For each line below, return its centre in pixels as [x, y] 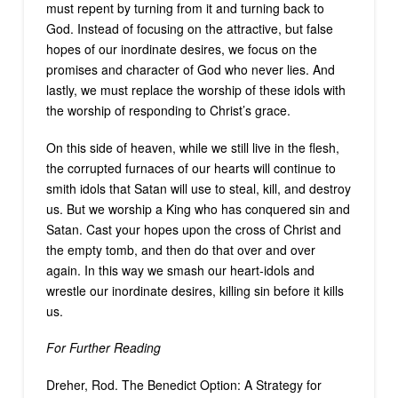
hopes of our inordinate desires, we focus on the [181, 49]
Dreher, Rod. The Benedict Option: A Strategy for [183, 384]
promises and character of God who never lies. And [190, 70]
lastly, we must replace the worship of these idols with [195, 90]
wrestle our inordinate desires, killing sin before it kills [195, 290]
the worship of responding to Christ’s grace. [168, 111]
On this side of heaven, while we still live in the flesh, [192, 147]
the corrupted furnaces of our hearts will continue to [191, 167]
